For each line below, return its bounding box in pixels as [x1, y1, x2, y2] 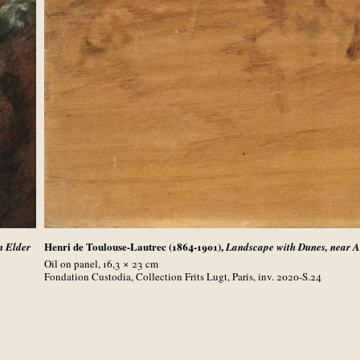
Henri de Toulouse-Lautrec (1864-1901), [44, 238, 226, 254]
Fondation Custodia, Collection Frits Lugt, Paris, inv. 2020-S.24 [44, 268, 321, 284]
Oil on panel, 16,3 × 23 [44, 256, 142, 271]
